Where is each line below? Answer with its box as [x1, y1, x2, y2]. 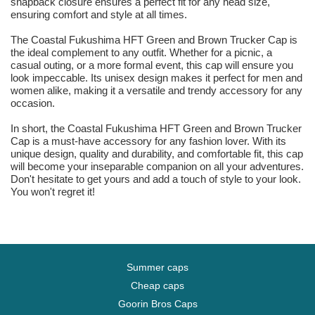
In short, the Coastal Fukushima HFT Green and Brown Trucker [11, 122, 302, 135]
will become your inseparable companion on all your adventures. [11, 160, 304, 173]
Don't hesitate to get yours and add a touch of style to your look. [11, 173, 301, 186]
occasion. [11, 97, 55, 110]
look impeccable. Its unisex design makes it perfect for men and [11, 72, 302, 84]
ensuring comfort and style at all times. [11, 8, 187, 21]
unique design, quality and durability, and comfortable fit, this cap [11, 148, 303, 160]
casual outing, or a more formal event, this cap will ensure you [11, 59, 293, 72]
